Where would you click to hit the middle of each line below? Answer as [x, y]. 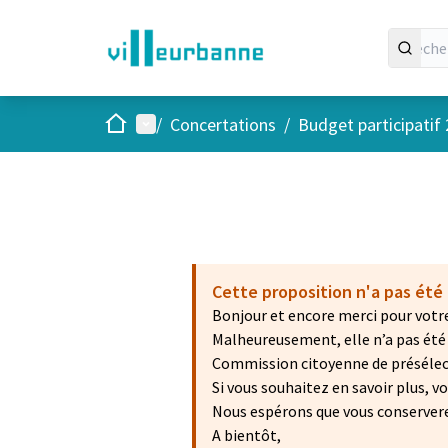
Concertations [223, 124]
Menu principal [191, 123]
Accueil [129, 122]
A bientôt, [246, 435]
